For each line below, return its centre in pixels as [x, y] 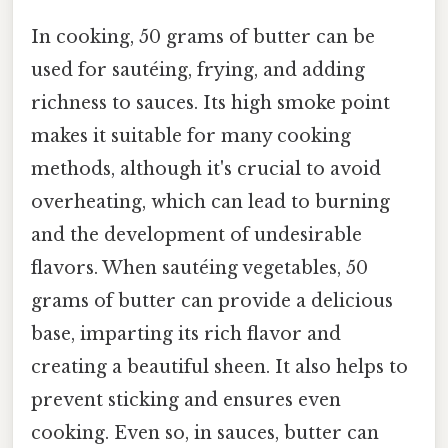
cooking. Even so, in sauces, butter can [205, 433]
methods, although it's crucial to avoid [206, 169]
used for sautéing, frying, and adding [198, 70]
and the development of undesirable [196, 235]
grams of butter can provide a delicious [212, 301]
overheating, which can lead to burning [210, 202]
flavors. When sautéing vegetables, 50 [199, 268]
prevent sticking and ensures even [186, 400]
